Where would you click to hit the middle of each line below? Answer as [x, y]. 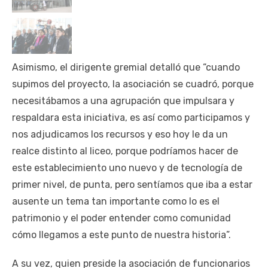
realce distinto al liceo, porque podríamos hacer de [125, 151]
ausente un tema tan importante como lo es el [116, 201]
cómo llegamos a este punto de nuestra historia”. [121, 234]
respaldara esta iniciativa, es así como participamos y [131, 117]
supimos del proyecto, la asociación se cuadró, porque [133, 84]
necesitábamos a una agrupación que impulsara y [123, 100]
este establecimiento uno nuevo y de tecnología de [127, 167]
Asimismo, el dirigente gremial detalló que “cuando [126, 67]
